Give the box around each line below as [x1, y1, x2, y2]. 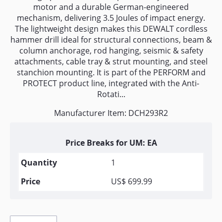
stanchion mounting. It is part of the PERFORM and [16, 67, 206, 78]
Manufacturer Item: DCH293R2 [54, 108, 168, 118]
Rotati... [97, 89, 125, 100]
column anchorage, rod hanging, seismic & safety [19, 45, 203, 56]
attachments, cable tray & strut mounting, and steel [14, 56, 208, 67]
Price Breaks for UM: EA [65, 137, 157, 148]
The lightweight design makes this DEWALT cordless [14, 23, 208, 34]
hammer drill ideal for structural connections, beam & [10, 34, 212, 45]
